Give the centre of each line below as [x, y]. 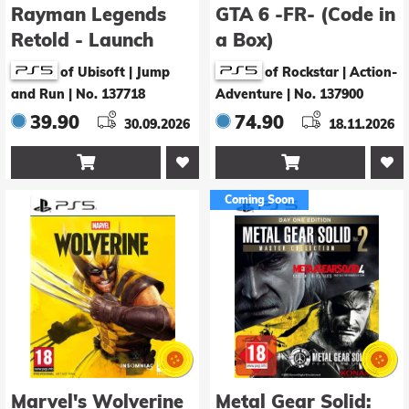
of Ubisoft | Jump [115, 73]
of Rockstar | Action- [331, 73]
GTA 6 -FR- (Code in [305, 15]
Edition [42, 66]
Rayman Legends [89, 15]
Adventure [249, 94]
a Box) [245, 40]
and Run [38, 94]
